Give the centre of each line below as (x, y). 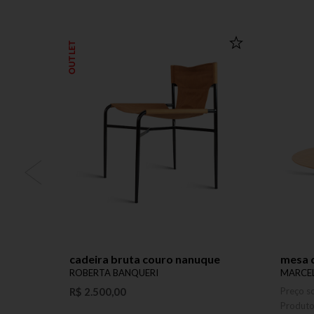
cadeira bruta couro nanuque (145, 259)
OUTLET (72, 56)
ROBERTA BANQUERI (114, 273)
